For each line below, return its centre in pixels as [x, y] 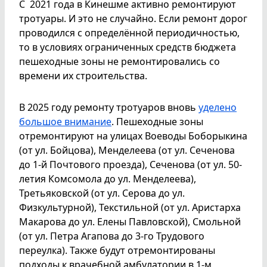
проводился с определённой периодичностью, [129, 32]
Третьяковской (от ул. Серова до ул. [102, 193]
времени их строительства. [83, 75]
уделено [218, 107]
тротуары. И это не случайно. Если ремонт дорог [133, 18]
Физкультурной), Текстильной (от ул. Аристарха [130, 207]
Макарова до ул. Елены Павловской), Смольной [130, 221]
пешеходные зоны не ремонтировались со [119, 61]
